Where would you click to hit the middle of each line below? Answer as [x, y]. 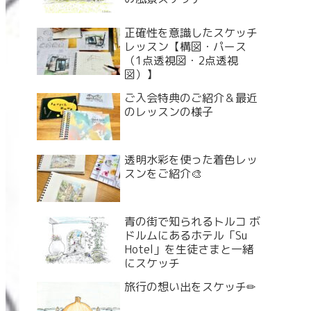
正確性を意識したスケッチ [191, 33]
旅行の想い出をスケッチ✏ [190, 287]
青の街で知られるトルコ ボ [192, 222]
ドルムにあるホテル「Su [186, 236]
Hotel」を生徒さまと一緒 [189, 250]
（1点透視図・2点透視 [181, 61]
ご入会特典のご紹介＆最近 [191, 98]
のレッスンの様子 [169, 112]
